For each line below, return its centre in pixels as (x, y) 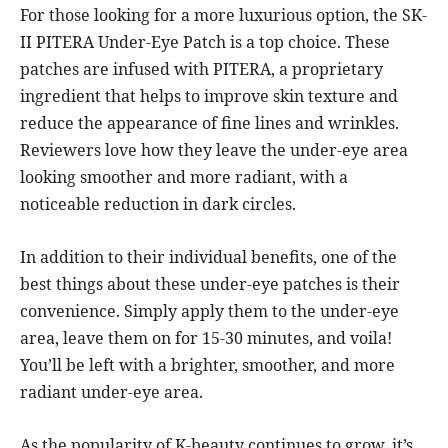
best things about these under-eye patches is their (210, 284)
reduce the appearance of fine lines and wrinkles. (209, 123)
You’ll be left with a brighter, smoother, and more (207, 365)
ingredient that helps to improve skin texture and (209, 96)
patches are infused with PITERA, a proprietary (201, 69)
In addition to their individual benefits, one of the (208, 257)
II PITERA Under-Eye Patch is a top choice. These (205, 42)
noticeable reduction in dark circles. (158, 204)
